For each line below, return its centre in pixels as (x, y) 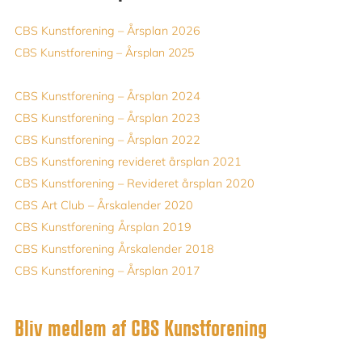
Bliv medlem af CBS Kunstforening (141, 327)
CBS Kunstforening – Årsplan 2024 (107, 96)
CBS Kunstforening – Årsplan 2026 (107, 30)
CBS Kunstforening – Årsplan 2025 (104, 52)
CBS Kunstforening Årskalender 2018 (114, 248)
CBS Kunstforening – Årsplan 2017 (107, 270)
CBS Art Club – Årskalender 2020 (104, 205)
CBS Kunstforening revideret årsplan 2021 (128, 161)
